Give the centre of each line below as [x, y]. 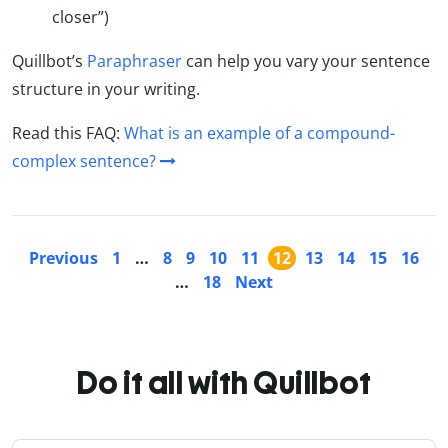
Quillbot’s [49, 60]
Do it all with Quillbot [224, 382]
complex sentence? [84, 160]
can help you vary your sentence [306, 60]
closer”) [80, 16]
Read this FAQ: [68, 132]
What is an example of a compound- [259, 132]
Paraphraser [134, 60]
